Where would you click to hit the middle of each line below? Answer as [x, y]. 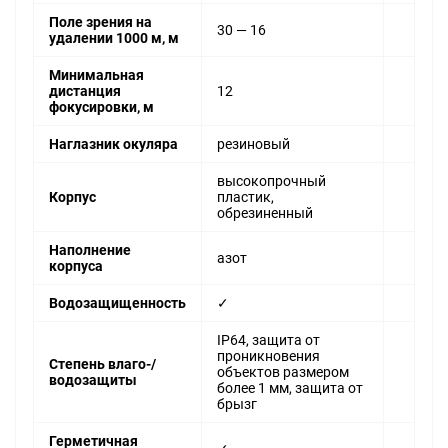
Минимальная [96, 75]
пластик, [245, 197]
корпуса [76, 266]
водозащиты [93, 380]
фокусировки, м [101, 107]
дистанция [85, 91]
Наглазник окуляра [113, 144]
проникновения [268, 356]
